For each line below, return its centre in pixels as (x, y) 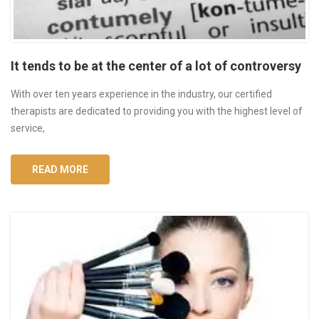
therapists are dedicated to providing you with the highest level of (157, 111)
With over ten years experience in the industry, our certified (141, 94)
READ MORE (60, 170)
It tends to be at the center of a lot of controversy (156, 66)
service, (28, 129)
